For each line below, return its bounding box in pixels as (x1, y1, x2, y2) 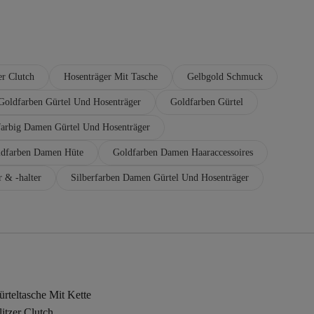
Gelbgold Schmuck (187, 71, 263, 82)
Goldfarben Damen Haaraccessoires (113, 146, 253, 158)
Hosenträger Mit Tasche (64, 71, 158, 82)
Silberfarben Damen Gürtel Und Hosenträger (71, 172, 249, 183)
